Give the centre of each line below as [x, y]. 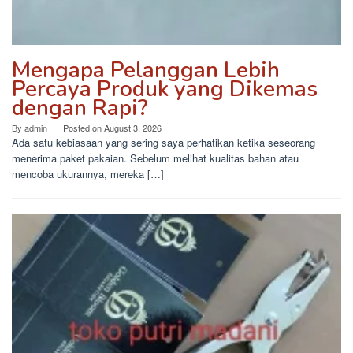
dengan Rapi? [80, 108]
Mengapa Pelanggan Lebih [146, 71]
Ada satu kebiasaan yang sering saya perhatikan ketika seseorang [163, 143]
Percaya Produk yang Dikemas [165, 89]
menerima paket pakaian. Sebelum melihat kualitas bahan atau [155, 158]
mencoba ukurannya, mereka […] [88, 174]
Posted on [84, 128]
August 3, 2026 [133, 128]
